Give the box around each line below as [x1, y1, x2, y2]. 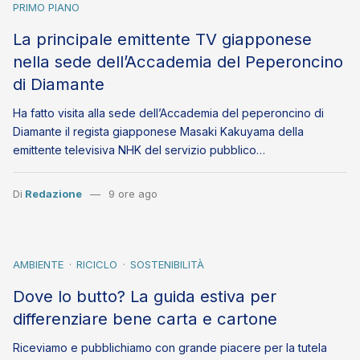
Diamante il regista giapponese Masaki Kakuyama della [13, 125, 304, 139]
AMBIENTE [13, 258, 63, 272]
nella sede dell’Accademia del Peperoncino [13, 51, 343, 72]
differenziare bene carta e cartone [13, 309, 277, 329]
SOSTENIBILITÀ [130, 258, 204, 272]
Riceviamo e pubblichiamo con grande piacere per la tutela [13, 341, 327, 355]
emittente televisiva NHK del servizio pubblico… [13, 143, 265, 157]
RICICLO [76, 258, 117, 272]
